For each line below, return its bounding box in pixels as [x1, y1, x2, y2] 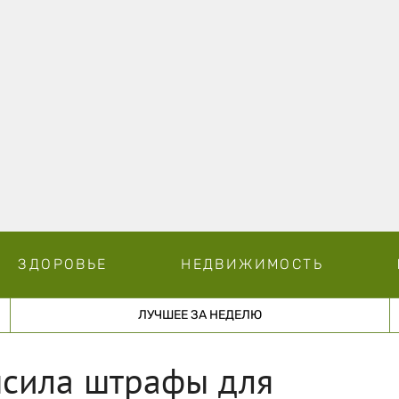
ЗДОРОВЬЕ [18, 255, 108, 273]
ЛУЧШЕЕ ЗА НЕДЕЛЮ [137, 306, 262, 322]
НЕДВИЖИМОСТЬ [181, 255, 323, 273]
